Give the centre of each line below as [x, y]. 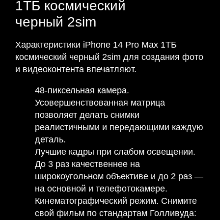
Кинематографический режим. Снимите [116, 201]
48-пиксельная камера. [82, 91]
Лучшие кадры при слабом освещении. [115, 152]
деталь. [50, 140]
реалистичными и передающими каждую [119, 127]
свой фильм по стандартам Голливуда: [116, 213]
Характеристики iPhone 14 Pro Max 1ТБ [96, 45]
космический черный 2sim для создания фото [109, 57]
